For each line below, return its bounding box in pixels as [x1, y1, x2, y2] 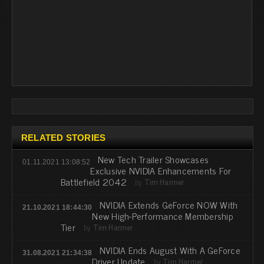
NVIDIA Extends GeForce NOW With [99, 196, 238, 212]
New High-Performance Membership [92, 207, 233, 223]
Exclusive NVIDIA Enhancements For [90, 162, 232, 178]
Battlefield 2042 [61, 173, 127, 189]
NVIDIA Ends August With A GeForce [99, 242, 240, 258]
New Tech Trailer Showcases [97, 151, 209, 167]
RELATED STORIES [21, 132, 106, 143]
